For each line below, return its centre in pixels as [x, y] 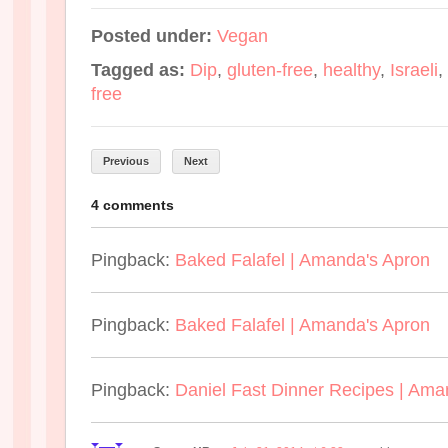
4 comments [132, 204]
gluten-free [270, 69]
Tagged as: [140, 69]
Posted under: [154, 35]
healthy [351, 69]
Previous [126, 161]
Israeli [414, 69]
